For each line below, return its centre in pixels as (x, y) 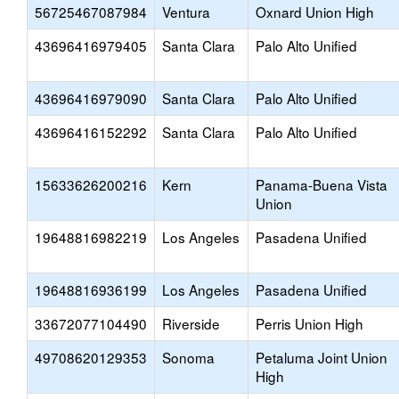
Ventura (186, 12)
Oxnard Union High (315, 12)
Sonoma (188, 357)
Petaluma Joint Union (322, 357)
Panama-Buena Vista (322, 184)
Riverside (191, 323)
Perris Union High (309, 323)
